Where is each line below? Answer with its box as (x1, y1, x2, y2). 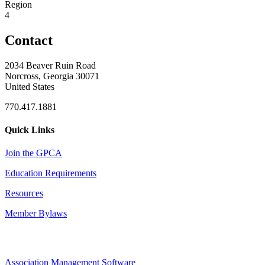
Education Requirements (5, 168, 96, 179)
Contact (5, 32, 53, 48)
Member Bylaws (5, 208, 67, 219)
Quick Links (5, 124, 54, 135)
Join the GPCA (5, 148, 62, 159)
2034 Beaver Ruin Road (5, 60, 96, 70)
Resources (5, 188, 43, 199)
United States (5, 81, 54, 92)
